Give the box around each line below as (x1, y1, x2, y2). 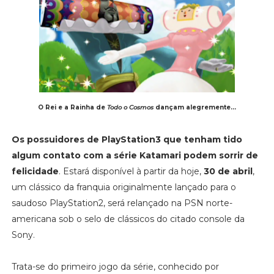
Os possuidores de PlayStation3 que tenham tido (11, 133, 242, 145)
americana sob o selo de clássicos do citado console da (11, 213, 245, 224)
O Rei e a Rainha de (37, 103, 105, 111)
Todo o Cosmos (105, 103, 154, 111)
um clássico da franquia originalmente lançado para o (11, 181, 236, 193)
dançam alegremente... (153, 103, 236, 111)
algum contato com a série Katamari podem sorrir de (11, 149, 258, 161)
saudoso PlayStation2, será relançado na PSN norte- (11, 197, 232, 209)
